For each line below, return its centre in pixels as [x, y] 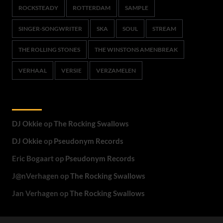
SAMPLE [136, 8]
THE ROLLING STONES [49, 50]
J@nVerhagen [35, 176]
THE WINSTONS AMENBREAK [136, 50]
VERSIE [71, 70]
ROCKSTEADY [38, 8]
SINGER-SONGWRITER [50, 29]
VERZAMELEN [116, 70]
